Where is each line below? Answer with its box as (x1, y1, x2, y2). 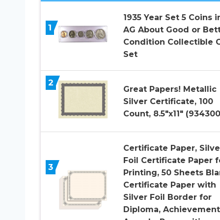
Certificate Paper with (123, 180, 216, 190)
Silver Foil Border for (123, 192, 212, 202)
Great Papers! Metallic (123, 84, 217, 94)
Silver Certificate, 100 (123, 96, 213, 106)
